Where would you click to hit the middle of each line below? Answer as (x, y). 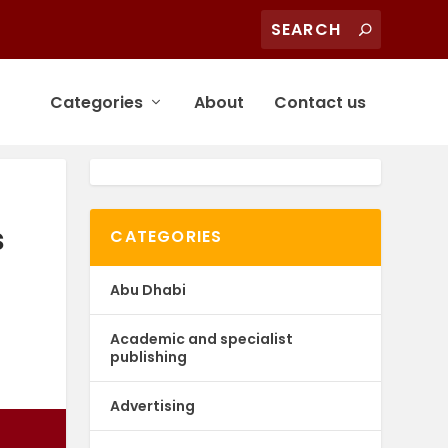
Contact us (319, 102)
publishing (149, 356)
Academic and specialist (202, 338)
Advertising (153, 405)
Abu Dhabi (148, 289)
